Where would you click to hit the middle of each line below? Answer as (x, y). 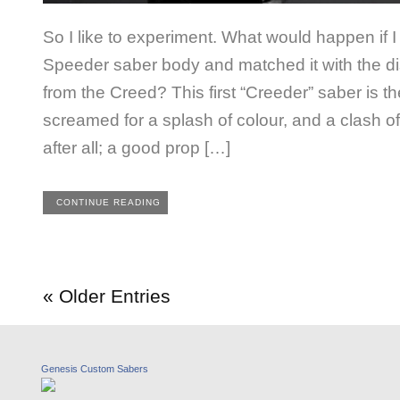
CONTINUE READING (108, 202)
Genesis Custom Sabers (95, 369)
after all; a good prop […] (136, 147)
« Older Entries (106, 296)
